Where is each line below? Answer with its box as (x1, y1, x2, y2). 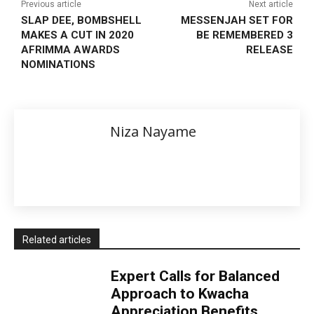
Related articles (22, 234, 91, 246)
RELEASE (245, 43, 293, 57)
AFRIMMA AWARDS (21, 43, 120, 57)
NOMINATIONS (21, 58, 95, 71)
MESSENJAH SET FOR (180, 14, 293, 27)
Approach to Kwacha (111, 285, 250, 303)
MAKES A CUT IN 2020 (21, 29, 134, 42)
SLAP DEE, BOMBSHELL (21, 14, 142, 27)
